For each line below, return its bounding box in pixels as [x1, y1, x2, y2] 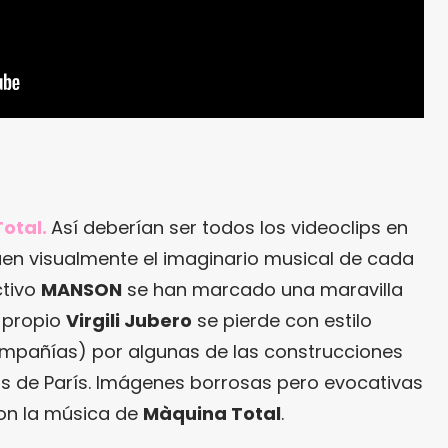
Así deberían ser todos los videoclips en [51, 215, 408, 241]
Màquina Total [143, 401, 281, 427]
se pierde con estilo [192, 308, 372, 334]
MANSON [41, 277, 122, 303]
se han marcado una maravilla [122, 277, 403, 303]
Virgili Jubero [66, 308, 192, 334]
